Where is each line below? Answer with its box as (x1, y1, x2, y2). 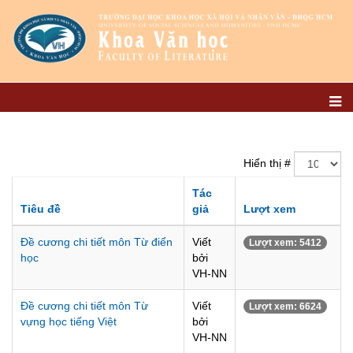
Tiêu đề (20, 203, 61, 215)
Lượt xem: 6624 (249, 301, 321, 312)
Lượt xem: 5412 (249, 237, 321, 248)
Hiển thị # (243, 156, 291, 169)
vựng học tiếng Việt (20, 315, 117, 328)
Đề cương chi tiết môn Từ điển (20, 236, 173, 248)
